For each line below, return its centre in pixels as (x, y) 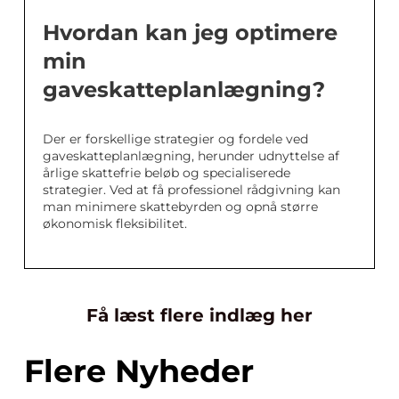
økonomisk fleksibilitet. (115, 224)
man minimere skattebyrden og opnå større (180, 207)
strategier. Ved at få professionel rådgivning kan (191, 190)
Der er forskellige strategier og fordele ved (175, 139)
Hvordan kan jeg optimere (190, 33)
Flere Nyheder (139, 371)
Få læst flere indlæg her (199, 315)
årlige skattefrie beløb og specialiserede (167, 173)
